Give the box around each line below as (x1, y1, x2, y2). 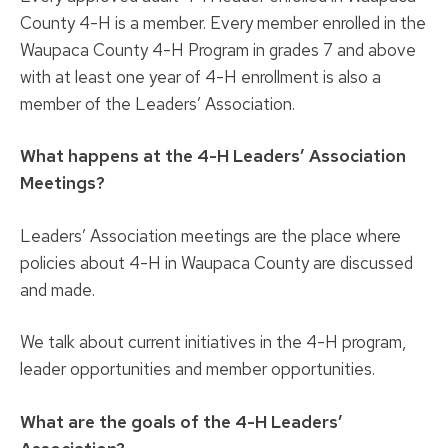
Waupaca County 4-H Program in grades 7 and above (20, 38, 416, 61)
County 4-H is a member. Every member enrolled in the (20, 11, 426, 34)
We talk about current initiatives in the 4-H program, (20, 331, 406, 354)
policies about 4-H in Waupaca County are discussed (20, 251, 413, 274)
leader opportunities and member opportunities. (20, 358, 375, 381)
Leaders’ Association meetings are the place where (20, 224, 401, 247)
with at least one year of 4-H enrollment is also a (20, 65, 381, 88)
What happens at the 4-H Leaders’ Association (20, 145, 406, 168)
